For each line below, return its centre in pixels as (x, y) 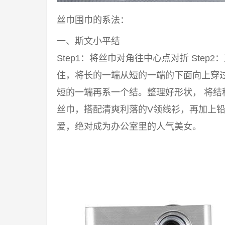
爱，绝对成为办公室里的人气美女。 (129, 127)
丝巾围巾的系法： (93, 20)
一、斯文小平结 (88, 41)
